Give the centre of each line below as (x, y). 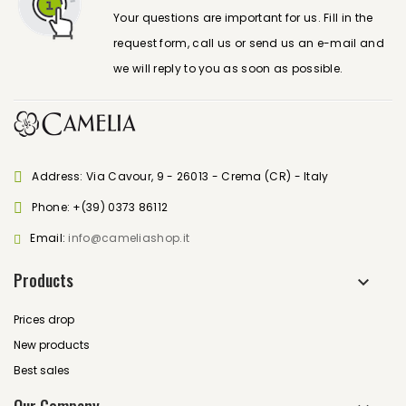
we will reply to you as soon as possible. (228, 68)
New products (52, 345)
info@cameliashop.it (129, 238)
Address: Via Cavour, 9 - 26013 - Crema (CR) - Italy (180, 176)
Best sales (42, 370)
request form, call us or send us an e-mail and (249, 43)
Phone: (53, 207)
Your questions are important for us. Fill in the (243, 18)
